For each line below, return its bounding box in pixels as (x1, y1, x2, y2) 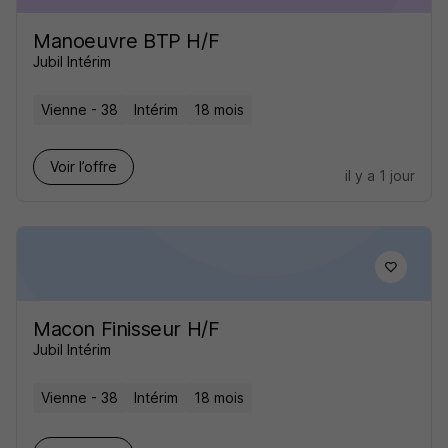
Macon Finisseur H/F (33, 317, 220, 341)
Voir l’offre (50, 158, 117, 175)
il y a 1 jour (345, 167, 415, 184)
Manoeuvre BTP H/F (33, 29, 220, 53)
